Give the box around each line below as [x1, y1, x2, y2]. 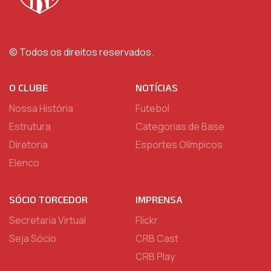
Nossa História [9, 102, 73, 115]
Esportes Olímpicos [135, 138, 223, 151]
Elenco [9, 156, 39, 169]
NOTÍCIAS [135, 82, 178, 94]
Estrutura [9, 120, 51, 133]
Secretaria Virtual [9, 214, 86, 227]
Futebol [135, 102, 169, 115]
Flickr [135, 214, 158, 227]
